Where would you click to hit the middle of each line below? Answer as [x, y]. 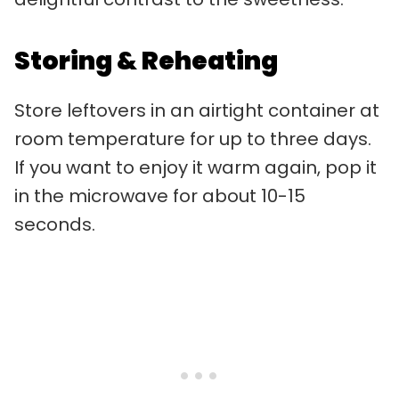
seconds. [55, 225]
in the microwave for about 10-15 [160, 196]
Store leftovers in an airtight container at [197, 111]
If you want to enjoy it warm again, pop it [195, 168]
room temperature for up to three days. [193, 139]
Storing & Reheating [146, 61]
